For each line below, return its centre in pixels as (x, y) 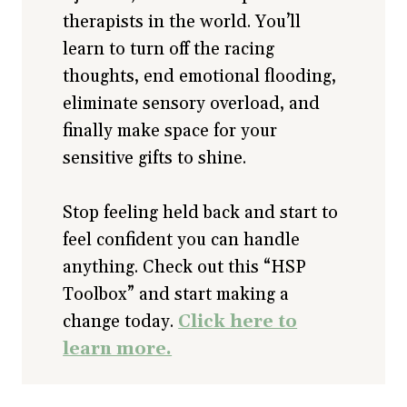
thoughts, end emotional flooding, (200, 77)
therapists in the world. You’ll (182, 22)
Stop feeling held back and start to (201, 213)
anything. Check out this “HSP (185, 268)
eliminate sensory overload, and (192, 104)
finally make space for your (170, 131)
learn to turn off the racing (169, 50)
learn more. (118, 349)
